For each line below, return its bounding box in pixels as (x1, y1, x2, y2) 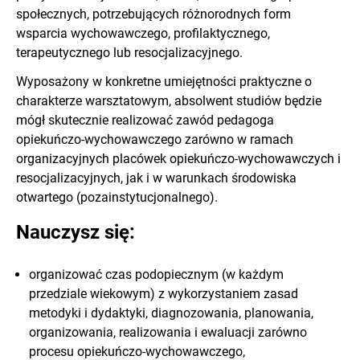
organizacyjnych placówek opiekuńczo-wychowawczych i (16, 151, 341, 167)
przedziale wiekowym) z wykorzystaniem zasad (29, 286, 298, 302)
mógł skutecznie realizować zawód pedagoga (16, 112, 274, 129)
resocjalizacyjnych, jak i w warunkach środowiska (16, 170, 297, 186)
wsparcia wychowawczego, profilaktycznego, (16, 26, 270, 42)
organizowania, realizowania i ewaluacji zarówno (29, 325, 307, 341)
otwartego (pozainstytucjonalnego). (16, 190, 218, 206)
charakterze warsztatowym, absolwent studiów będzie (16, 93, 321, 109)
